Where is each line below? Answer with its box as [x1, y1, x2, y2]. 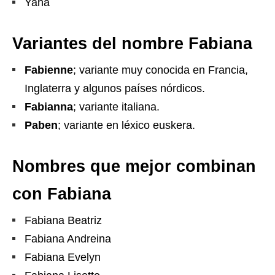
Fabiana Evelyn [25, 251, 101, 263]
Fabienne [25, 64, 73, 76]
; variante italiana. [73, 101, 160, 113]
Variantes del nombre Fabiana [12, 34, 252, 53]
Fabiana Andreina [25, 233, 111, 245]
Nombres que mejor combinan [12, 157, 256, 176]
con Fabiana [12, 185, 111, 203]
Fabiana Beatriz [25, 214, 102, 227]
